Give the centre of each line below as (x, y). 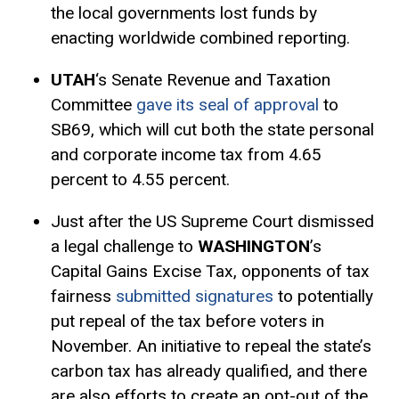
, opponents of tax (301, 272)
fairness (83, 297)
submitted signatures (194, 297)
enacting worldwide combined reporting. (200, 37)
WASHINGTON (253, 247)
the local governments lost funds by (183, 12)
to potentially (323, 297)
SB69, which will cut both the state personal (212, 130)
